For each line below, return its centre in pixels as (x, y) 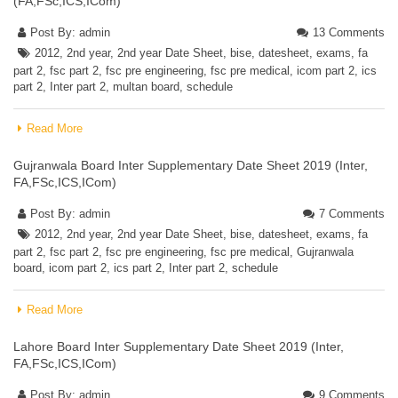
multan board (146, 87)
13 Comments (349, 32)
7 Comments (352, 214)
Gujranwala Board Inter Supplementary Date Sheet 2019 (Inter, (191, 165)
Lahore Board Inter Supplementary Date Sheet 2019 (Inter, (179, 346)
